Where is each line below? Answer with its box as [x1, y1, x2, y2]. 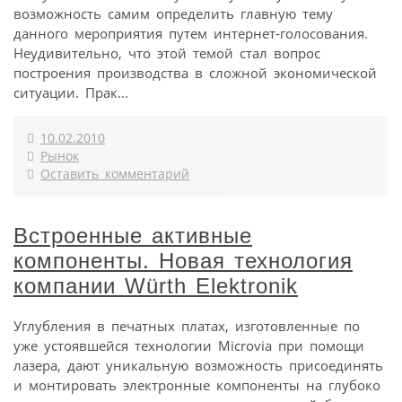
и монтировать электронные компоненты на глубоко [13, 376, 380, 395]
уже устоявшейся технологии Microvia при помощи [13, 336, 364, 355]
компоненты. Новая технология [13, 249, 353, 274]
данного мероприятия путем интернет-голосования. [13, 24, 368, 43]
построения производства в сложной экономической [13, 64, 377, 83]
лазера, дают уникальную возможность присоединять [13, 356, 383, 375]
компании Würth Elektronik [13, 274, 298, 299]
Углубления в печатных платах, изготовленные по [13, 317, 360, 336]
